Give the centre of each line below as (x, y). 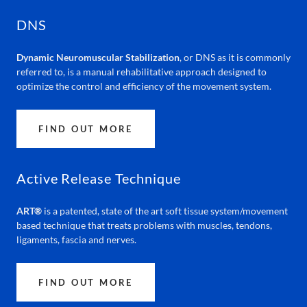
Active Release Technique (99, 178)
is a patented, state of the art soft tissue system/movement (165, 211)
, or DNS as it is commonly (235, 57)
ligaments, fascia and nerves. (76, 240)
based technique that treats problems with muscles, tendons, (144, 225)
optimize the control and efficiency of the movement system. (144, 86)
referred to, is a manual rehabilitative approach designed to (142, 72)
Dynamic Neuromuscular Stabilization (98, 57)
